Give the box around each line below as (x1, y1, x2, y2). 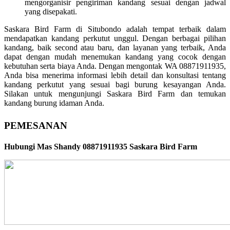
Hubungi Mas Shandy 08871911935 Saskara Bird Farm (4, 142, 197, 151)
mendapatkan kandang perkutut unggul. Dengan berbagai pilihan (4, 33, 226, 43)
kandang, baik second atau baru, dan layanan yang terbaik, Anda (4, 43, 226, 52)
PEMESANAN (4, 120, 67, 131)
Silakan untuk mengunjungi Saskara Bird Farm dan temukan (4, 89, 226, 98)
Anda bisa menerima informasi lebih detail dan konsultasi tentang (4, 70, 226, 80)
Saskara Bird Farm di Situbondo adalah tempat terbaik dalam (4, 24, 226, 33)
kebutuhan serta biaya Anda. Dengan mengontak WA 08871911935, (4, 61, 226, 70)
